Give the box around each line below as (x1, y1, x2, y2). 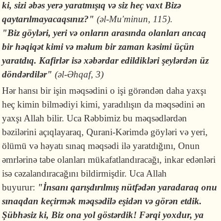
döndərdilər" (2, 69, 55, 79)
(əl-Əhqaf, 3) (55, 69, 104, 79)
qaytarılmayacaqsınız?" (2, 13, 97, 24)
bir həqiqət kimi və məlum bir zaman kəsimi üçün (2, 41, 195, 52)
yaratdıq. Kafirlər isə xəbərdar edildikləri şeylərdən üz (2, 55, 209, 66)
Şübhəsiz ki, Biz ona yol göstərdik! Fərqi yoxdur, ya (2, 209, 204, 220)
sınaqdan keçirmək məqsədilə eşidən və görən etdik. (2, 195, 202, 206)
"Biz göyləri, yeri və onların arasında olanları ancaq (2, 27, 207, 38)
